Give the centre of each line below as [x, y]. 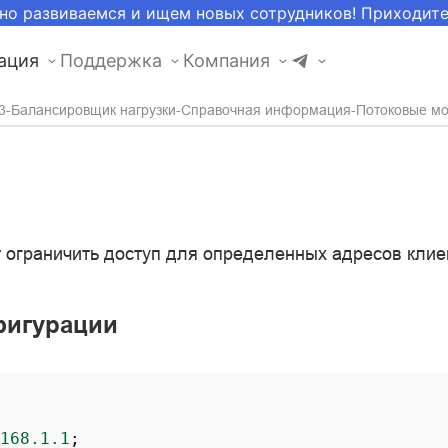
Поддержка [111, 60]
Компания [226, 60]
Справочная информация [266, 110]
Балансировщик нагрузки [93, 110]
